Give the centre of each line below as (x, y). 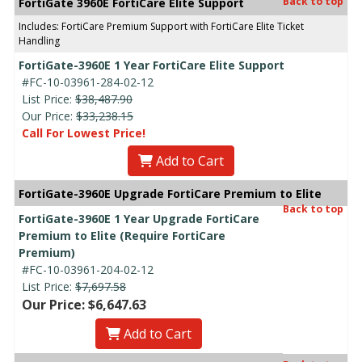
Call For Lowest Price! (84, 133)
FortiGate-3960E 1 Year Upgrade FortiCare (139, 218)
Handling (39, 40)
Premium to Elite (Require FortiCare (122, 235)
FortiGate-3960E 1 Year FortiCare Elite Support (152, 65)
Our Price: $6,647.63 (84, 304)
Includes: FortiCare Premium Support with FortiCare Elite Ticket (161, 26)
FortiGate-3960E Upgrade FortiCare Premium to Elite (170, 193)
